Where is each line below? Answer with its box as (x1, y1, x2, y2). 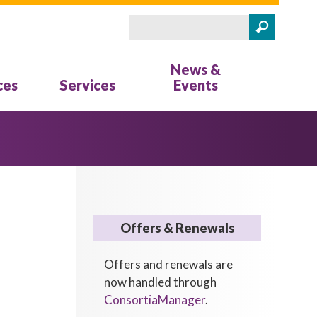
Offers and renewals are (104, 257, 234, 272)
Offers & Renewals (120, 220, 235, 236)
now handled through (104, 275, 217, 289)
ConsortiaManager (104, 292, 206, 307)
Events (173, 76, 218, 93)
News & (170, 61, 221, 78)
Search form (131, 36, 204, 52)
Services (59, 76, 115, 93)
